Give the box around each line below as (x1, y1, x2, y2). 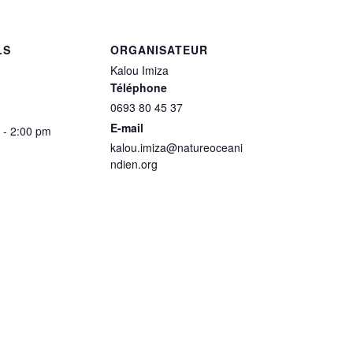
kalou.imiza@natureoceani (110, 139, 243, 155)
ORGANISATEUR (110, 41, 208, 58)
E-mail (110, 119, 143, 136)
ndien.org (110, 155, 158, 172)
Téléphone (110, 79, 167, 95)
